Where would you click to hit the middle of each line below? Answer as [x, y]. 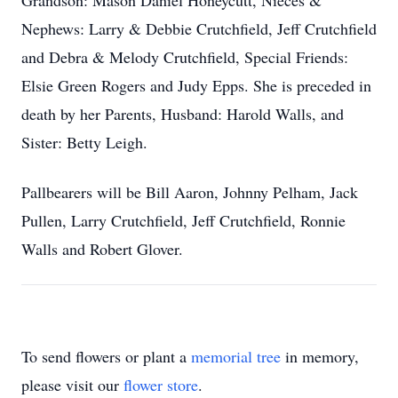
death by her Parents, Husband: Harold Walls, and [183, 114]
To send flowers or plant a [106, 356]
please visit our [72, 385]
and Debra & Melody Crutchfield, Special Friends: [185, 57]
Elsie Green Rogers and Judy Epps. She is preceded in [196, 85]
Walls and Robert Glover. [102, 249]
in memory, [320, 356]
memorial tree [236, 356]
